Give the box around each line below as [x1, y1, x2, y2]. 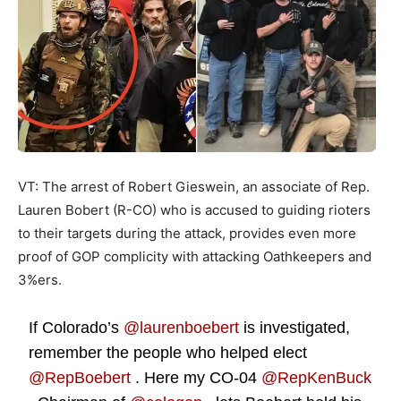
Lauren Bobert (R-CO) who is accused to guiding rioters [18, 200, 371, 218]
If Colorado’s [29, 318, 124, 337]
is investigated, [239, 318, 351, 337]
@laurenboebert [124, 318, 240, 337]
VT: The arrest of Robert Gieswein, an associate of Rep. [18, 177, 370, 195]
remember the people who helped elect [29, 343, 308, 362]
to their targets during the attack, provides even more [18, 224, 356, 242]
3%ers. [18, 270, 62, 288]
